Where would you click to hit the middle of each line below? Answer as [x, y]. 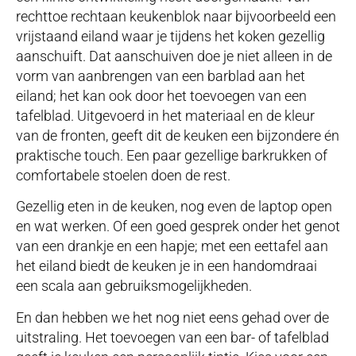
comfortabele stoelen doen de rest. [123, 175]
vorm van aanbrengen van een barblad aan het [161, 75]
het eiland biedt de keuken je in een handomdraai [166, 266]
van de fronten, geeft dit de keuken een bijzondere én [178, 135]
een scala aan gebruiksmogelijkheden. [134, 286]
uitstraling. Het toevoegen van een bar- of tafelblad [172, 337]
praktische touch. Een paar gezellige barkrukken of [172, 155]
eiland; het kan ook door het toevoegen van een [161, 95]
